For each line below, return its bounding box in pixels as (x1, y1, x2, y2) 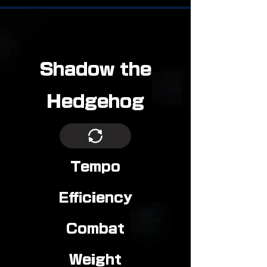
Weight (69, 253, 122, 266)
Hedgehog (46, 93, 144, 109)
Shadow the (39, 61, 151, 77)
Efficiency (58, 191, 132, 204)
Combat (66, 222, 125, 235)
